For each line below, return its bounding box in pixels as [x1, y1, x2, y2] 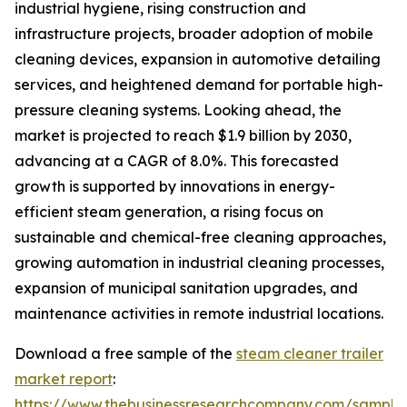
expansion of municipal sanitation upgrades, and [15, 279, 358, 298]
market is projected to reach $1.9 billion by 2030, [15, 126, 352, 145]
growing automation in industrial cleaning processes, [15, 253, 384, 273]
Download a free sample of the [15, 344, 236, 363]
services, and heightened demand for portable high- [15, 75, 383, 94]
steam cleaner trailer [236, 344, 383, 363]
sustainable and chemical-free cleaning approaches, [15, 228, 386, 247]
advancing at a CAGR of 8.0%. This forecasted [15, 152, 339, 171]
